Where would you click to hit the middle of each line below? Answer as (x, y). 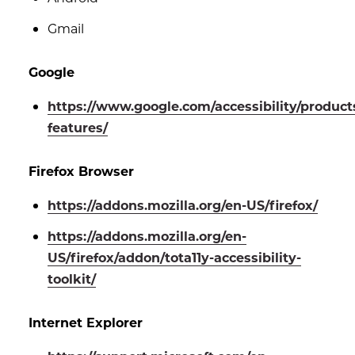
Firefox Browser (81, 171)
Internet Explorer (86, 322)
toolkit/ (72, 279)
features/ (78, 127)
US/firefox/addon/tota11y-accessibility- (174, 257)
